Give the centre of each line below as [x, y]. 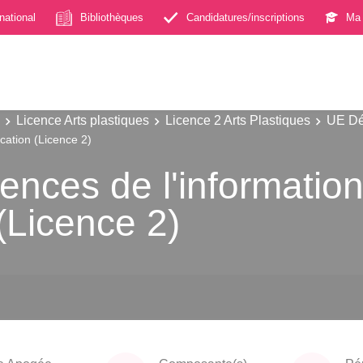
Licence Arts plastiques [83, 120]
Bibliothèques [112, 17]
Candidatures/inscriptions [246, 17]
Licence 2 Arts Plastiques [238, 120]
